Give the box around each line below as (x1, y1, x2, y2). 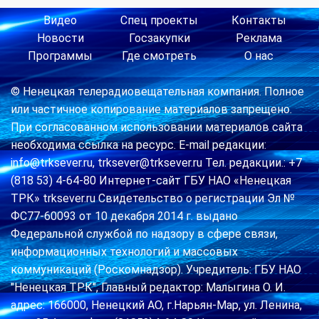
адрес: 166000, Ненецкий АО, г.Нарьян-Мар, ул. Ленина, (11, 298, 302, 313)
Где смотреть (122, 49, 197, 63)
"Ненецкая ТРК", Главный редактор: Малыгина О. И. (11, 281, 286, 295)
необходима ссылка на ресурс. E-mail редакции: (11, 138, 266, 152)
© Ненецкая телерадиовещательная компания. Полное (11, 85, 304, 99)
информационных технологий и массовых (11, 245, 238, 259)
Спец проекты (120, 14, 199, 28)
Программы (28, 49, 93, 63)
